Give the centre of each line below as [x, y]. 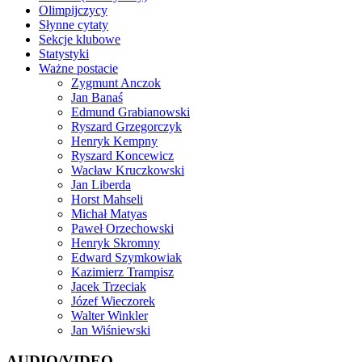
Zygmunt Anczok [116, 82]
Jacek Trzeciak [109, 286]
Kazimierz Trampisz [122, 271]
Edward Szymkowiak [126, 257]
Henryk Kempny [114, 141]
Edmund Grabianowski [130, 112]
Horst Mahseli [107, 199]
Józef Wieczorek [113, 301]
